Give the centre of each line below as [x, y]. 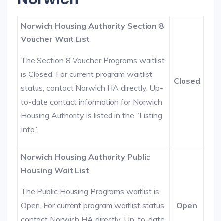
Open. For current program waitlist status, [93, 205]
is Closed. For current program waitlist [87, 74]
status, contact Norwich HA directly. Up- [92, 88]
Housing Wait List [55, 170]
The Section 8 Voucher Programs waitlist [93, 60]
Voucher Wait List [55, 39]
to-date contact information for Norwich [92, 102]
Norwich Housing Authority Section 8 [92, 26]
